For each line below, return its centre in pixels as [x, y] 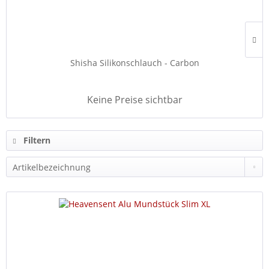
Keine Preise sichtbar [134, 100]
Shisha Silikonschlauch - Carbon [134, 63]
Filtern [36, 140]
